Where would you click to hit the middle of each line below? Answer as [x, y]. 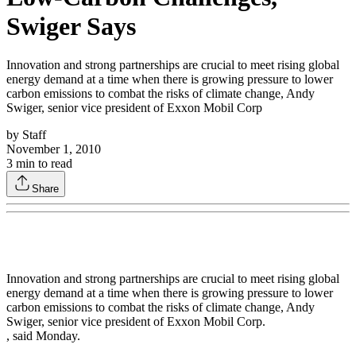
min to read [43, 164]
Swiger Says [71, 26]
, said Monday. [43, 336]
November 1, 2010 [54, 149]
